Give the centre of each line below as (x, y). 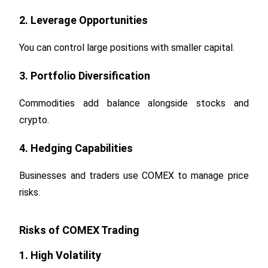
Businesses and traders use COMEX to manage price (134, 175)
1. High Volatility (60, 255)
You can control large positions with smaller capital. (127, 47)
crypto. (34, 120)
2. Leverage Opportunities (84, 20)
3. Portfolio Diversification (85, 75)
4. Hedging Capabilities (76, 148)
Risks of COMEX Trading (80, 230)
